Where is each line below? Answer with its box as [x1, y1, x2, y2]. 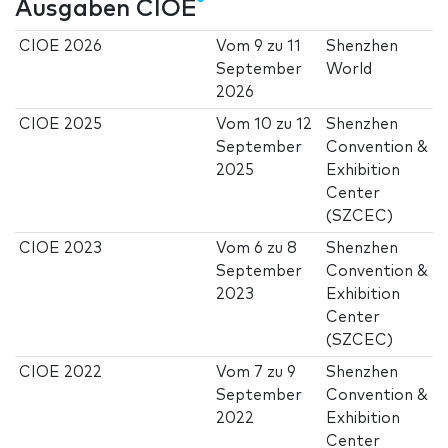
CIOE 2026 [19, 39, 103, 55]
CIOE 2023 [19, 241, 103, 257]
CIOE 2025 [19, 117, 103, 133]
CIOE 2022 [19, 365, 103, 381]
